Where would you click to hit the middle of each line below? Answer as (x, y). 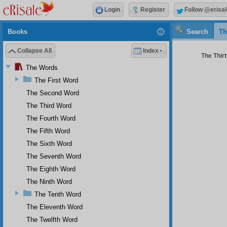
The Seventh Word (54, 156)
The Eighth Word (51, 169)
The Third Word (49, 105)
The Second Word (53, 93)
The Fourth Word (51, 118)
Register (153, 10)
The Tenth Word (58, 194)
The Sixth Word (49, 143)
